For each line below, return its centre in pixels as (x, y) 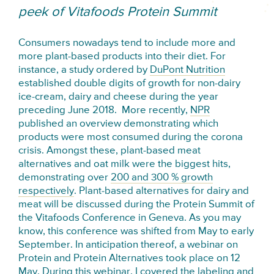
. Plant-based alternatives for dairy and (162, 191)
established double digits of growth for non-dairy (130, 84)
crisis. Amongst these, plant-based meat (110, 151)
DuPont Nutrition (188, 70)
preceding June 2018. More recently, (105, 111)
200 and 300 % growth (162, 178)
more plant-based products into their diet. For (122, 57)
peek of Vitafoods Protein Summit (118, 13)
